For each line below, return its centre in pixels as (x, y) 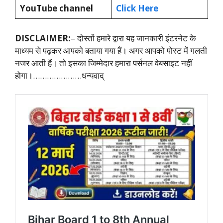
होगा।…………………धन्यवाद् (59, 75)
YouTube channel (57, 8)
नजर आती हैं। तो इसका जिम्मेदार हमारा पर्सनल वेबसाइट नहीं (104, 63)
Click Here (138, 8)
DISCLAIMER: (43, 38)
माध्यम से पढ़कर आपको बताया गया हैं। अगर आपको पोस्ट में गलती (111, 50)
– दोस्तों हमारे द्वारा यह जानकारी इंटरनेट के (133, 38)
